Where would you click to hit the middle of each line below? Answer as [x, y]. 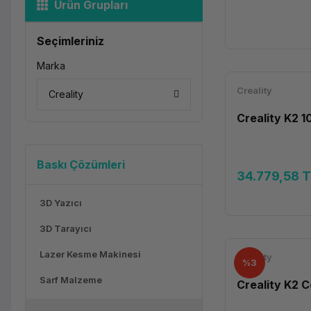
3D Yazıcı [61, 203]
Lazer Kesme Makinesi [90, 254]
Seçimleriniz [70, 41]
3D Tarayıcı [66, 228]
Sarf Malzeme [71, 280]
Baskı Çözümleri [81, 165]
